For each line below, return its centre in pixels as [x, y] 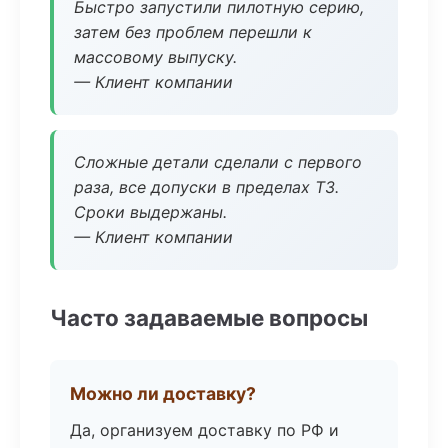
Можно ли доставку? [163, 393]
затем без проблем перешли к [193, 32]
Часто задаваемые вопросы [209, 317]
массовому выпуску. [155, 57]
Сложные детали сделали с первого [218, 162]
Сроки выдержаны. [150, 212]
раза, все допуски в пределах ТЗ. [206, 187]
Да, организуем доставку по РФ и [204, 430]
